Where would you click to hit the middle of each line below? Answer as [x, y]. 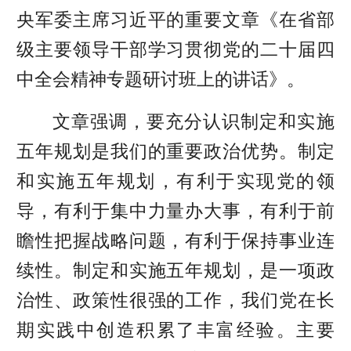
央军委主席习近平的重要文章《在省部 [175, 20]
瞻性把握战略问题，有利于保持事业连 [175, 240]
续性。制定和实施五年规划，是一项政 [175, 270]
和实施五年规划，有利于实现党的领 [175, 181]
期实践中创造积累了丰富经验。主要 [175, 329]
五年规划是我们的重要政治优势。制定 [175, 151]
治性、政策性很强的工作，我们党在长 [175, 300]
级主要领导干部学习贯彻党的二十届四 [175, 50]
